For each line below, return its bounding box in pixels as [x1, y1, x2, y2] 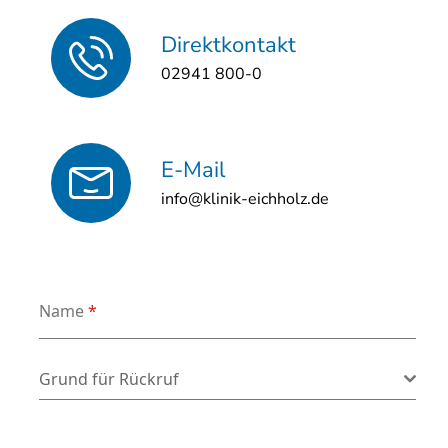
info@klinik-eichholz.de [160, 188, 329, 211]
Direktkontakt [160, 30, 296, 61]
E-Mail [160, 155, 226, 186]
